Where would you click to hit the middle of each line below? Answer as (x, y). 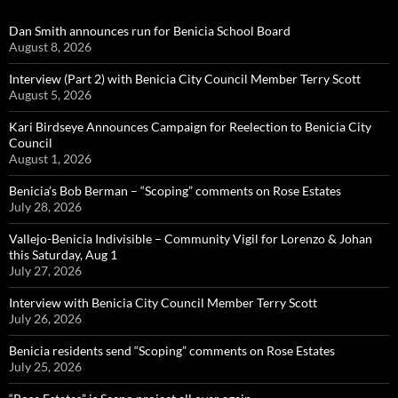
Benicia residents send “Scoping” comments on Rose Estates (172, 350)
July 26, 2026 (45, 318)
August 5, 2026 (50, 94)
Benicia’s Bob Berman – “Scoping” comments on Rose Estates (175, 190)
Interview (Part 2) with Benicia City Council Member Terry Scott (185, 78)
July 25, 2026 (45, 366)
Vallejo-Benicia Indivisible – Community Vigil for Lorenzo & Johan (191, 238)
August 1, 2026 (50, 158)
